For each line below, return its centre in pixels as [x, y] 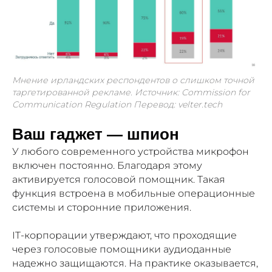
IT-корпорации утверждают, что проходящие [124, 236]
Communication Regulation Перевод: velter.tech [117, 105]
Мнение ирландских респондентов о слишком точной [133, 80]
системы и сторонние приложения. [103, 208]
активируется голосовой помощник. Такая [119, 180]
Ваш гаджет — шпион [96, 134]
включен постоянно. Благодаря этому [107, 166]
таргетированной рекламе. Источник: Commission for [131, 93]
